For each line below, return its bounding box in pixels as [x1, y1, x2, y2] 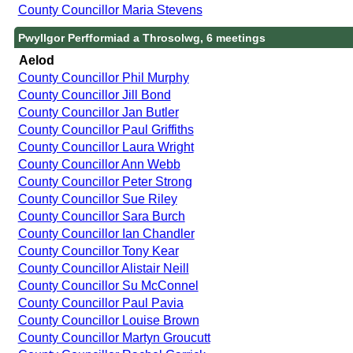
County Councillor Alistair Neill [17, 261, 189, 275]
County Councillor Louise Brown [17, 313, 199, 327]
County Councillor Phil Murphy [17, 70, 189, 84]
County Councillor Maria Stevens [17, 2, 203, 17]
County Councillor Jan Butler [17, 105, 179, 119]
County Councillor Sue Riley [17, 191, 177, 206]
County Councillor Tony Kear [17, 243, 179, 258]
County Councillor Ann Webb [17, 157, 180, 171]
